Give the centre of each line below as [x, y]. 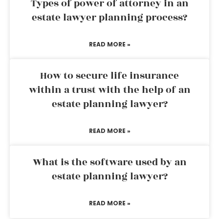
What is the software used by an [109, 162]
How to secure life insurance [109, 76]
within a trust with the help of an [109, 90]
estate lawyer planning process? [109, 18]
